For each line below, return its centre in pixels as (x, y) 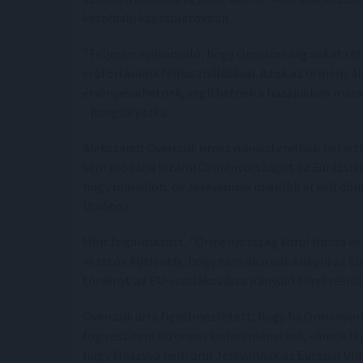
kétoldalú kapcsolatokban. (157, 18)
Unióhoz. (107, 206)
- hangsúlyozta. (126, 112)
